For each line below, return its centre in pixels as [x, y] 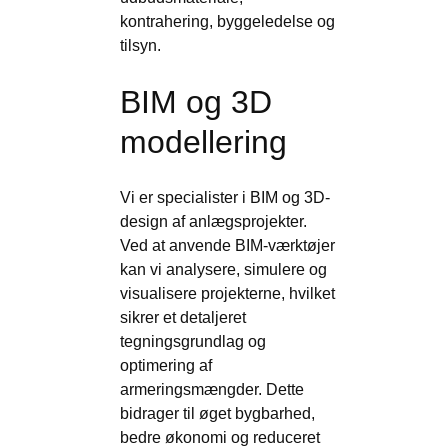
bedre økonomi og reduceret [220, 437]
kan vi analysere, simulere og [223, 269]
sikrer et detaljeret [183, 317]
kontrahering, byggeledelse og [227, 21]
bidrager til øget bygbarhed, [217, 413]
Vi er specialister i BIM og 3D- [225, 197]
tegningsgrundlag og [193, 341]
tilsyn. [140, 45]
